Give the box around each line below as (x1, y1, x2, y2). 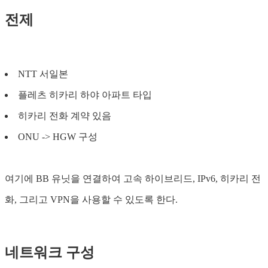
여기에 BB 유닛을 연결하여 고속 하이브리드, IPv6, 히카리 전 (5, 173, 261, 184)
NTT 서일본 (18, 68, 68, 79)
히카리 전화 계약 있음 (18, 110, 111, 121)
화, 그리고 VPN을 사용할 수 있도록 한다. (5, 194, 178, 205)
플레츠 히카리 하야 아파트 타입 (18, 89, 152, 100)
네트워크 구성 (5, 245, 95, 261)
